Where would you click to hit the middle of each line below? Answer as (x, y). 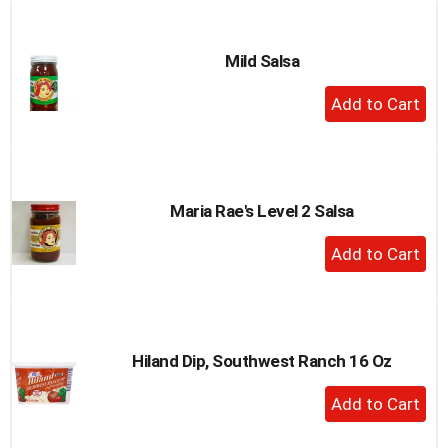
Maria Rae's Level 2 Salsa (262, 210)
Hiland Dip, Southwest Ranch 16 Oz (262, 360)
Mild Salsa (262, 60)
